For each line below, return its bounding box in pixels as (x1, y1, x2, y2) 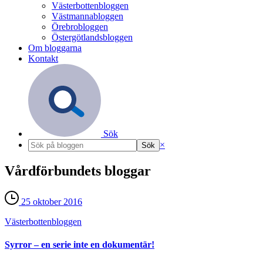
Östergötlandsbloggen (52, 32, 133, 42)
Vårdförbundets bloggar (5, 163, 151, 178)
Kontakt (28, 53, 58, 63)
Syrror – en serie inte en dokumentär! (5, 240, 154, 250)
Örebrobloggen (52, 22, 108, 32)
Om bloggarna (28, 43, 82, 53)
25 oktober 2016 (19, 196, 82, 207)
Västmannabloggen (52, 11, 123, 21)
